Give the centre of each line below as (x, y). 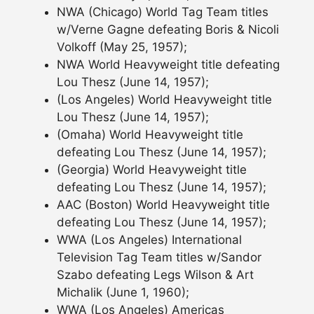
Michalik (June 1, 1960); (123, 292)
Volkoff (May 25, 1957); (122, 47)
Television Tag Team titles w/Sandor (159, 257)
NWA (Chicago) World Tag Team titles (163, 12)
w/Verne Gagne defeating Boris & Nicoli (168, 29)
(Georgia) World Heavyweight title (152, 169)
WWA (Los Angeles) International (149, 239)
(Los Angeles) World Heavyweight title (164, 99)
